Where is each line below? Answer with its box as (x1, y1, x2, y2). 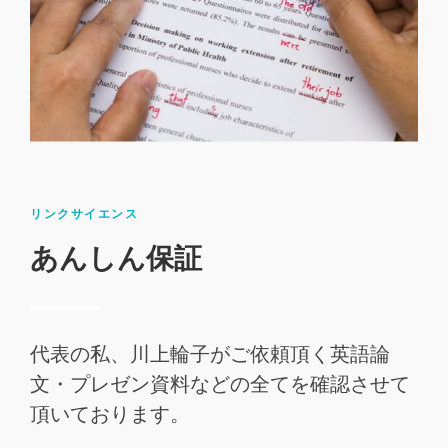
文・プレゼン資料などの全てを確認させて (30, 369, 410, 397)
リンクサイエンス (30, 205, 138, 221)
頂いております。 (30, 399, 190, 427)
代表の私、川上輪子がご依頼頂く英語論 (30, 339, 390, 367)
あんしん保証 (30, 240, 202, 275)
